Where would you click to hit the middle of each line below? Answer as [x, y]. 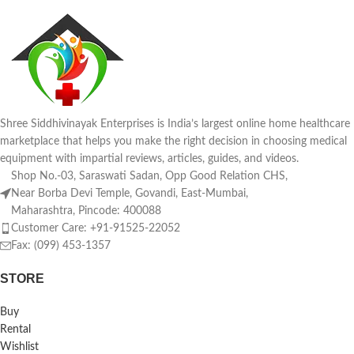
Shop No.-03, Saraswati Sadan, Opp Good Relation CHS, [149, 176]
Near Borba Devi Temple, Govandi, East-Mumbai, [130, 194]
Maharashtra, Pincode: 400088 [86, 211]
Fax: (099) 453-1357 [61, 246]
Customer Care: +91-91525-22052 [96, 228]
